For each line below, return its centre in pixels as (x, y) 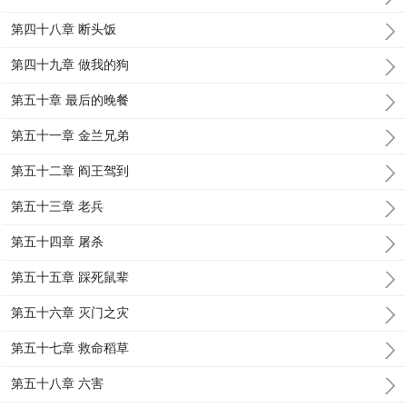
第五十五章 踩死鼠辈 (70, 277)
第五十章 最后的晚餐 (70, 100)
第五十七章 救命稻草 (70, 348)
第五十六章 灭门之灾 (70, 313)
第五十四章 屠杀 (58, 242)
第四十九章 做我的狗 (70, 65)
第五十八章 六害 (58, 383)
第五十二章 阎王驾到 (70, 171)
